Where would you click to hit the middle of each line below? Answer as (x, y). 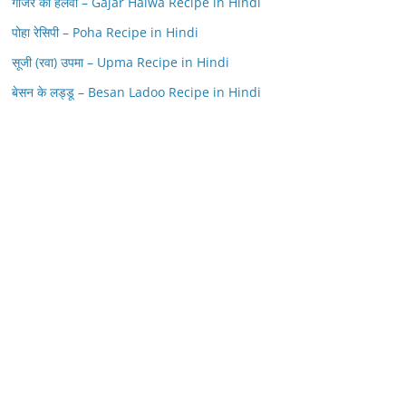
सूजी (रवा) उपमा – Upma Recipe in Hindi (121, 62)
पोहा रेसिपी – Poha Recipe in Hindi (105, 32)
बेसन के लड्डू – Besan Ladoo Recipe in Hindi (136, 92)
